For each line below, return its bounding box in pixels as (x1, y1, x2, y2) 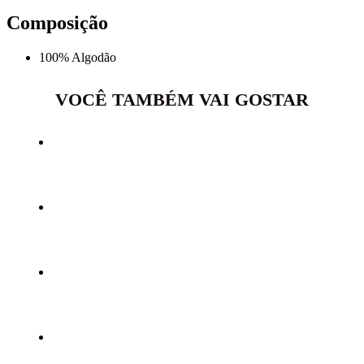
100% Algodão (39, 50, 116, 64)
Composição (6, 11, 108, 33)
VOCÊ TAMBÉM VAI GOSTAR (55, 89, 309, 110)
